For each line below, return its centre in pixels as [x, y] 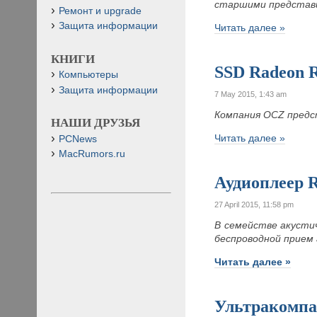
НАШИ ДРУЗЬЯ [96, 123]
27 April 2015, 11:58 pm [254, 204]
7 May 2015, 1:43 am [251, 94]
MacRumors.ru [92, 154]
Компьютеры [88, 75]
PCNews [78, 139]
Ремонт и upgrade [100, 11]
